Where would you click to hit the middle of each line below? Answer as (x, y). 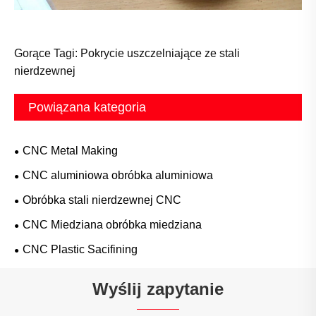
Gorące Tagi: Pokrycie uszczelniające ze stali (127, 54)
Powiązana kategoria (87, 108)
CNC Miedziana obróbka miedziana (112, 225)
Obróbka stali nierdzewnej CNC (102, 200)
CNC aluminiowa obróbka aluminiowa (118, 176)
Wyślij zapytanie (158, 289)
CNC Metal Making (70, 151)
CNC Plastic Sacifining (80, 250)
